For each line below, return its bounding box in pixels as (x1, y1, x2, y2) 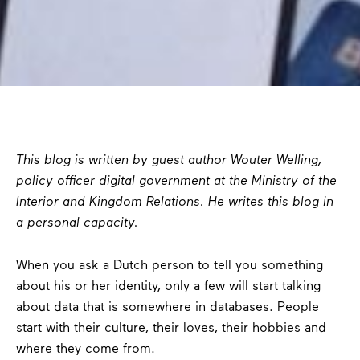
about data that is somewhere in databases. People (15, 301, 319, 314)
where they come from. (15, 342, 155, 356)
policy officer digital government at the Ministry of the (15, 175, 337, 189)
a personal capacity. (15, 217, 138, 231)
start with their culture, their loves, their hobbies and (15, 321, 326, 335)
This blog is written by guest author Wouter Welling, (15, 154, 322, 168)
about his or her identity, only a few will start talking (15, 280, 321, 293)
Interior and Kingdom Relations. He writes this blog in (15, 196, 333, 210)
